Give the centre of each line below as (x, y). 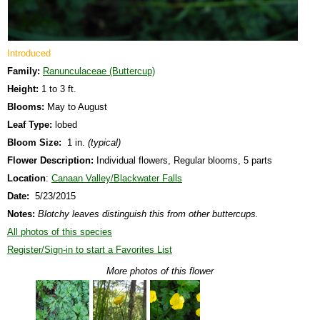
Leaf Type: (30, 124)
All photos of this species (60, 231)
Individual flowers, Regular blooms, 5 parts (183, 160)
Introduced (29, 53)
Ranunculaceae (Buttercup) (99, 71)
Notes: (21, 214)
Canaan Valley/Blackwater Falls (117, 178)
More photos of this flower (160, 271)
